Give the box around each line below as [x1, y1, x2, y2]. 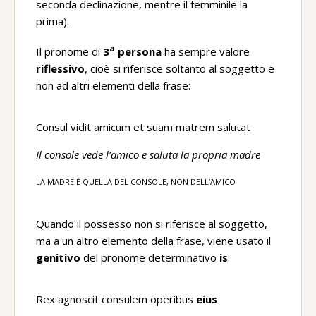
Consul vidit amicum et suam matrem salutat [36, 120, 250, 134]
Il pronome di [36, 44, 103, 59]
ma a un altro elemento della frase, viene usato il [36, 233, 271, 248]
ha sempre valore [162, 44, 250, 59]
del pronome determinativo [80, 250, 219, 265]
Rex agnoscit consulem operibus [36, 292, 196, 306]
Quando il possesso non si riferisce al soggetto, [36, 217, 267, 231]
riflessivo [36, 61, 85, 75]
